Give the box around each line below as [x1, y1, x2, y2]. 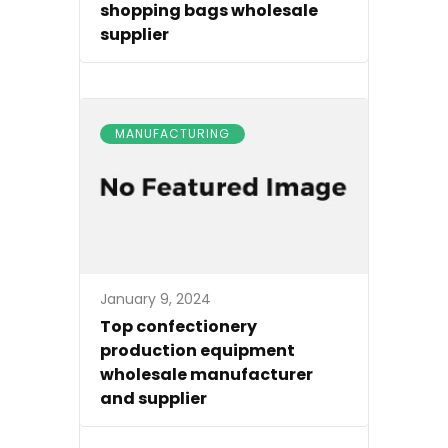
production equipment [100, 338, 295, 362]
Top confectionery [100, 314, 257, 338]
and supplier [100, 386, 207, 410]
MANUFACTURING [115, 124, 230, 142]
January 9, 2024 [100, 288, 211, 309]
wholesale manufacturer [100, 362, 313, 386]
